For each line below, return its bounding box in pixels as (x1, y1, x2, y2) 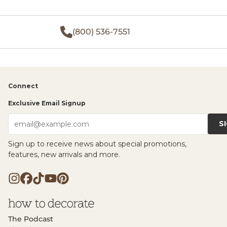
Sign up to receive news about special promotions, (8, 139, 186, 148)
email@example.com (14, 119, 89, 129)
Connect (8, 82, 38, 90)
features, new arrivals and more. (8, 149, 120, 159)
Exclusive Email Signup (8, 99, 86, 107)
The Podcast (8, 214, 53, 223)
